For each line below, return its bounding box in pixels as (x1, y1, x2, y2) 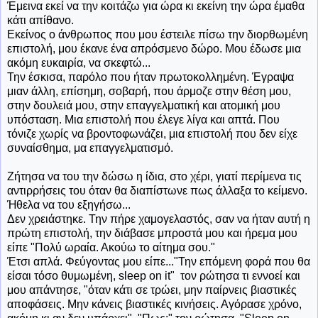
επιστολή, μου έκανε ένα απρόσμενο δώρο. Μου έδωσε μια (7, 42, 301, 55)
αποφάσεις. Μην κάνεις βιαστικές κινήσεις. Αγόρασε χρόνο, (7, 297, 302, 310)
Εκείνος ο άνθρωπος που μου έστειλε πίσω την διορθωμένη (7, 28, 308, 40)
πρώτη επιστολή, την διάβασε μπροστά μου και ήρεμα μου (7, 226, 297, 239)
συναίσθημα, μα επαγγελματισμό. (7, 141, 173, 154)
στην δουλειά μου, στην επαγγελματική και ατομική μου (7, 99, 280, 111)
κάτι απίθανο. (7, 13, 74, 26)
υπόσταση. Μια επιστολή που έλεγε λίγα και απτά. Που (7, 113, 280, 126)
